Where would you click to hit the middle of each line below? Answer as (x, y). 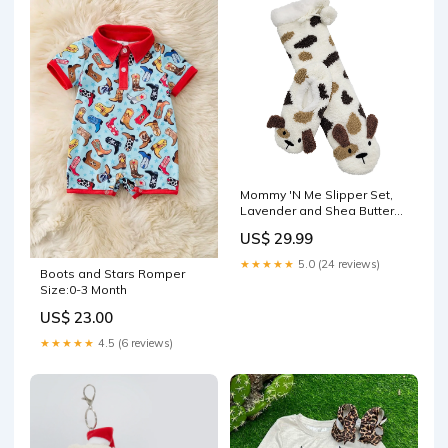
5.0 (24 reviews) (337, 264)
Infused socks (280, 227)
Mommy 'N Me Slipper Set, (316, 195)
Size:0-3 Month (83, 289)
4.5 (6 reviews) (134, 342)
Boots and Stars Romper (112, 273)
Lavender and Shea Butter (317, 211)
